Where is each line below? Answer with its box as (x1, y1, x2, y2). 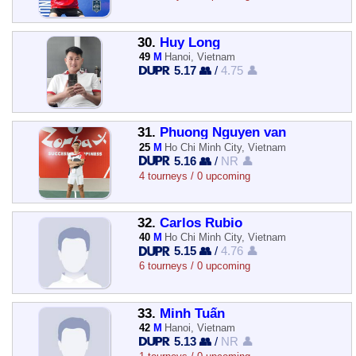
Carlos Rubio (159, 215, 242, 230)
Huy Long (159, 34, 220, 50)
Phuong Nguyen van (159, 125, 286, 141)
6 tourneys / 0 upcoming (138, 260, 250, 273)
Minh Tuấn (159, 305, 225, 321)
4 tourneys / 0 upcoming (138, 169, 250, 182)
